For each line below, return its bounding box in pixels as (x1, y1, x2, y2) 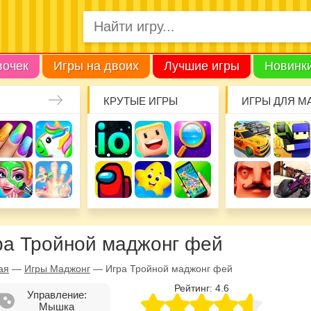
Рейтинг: (174, 282, 215, 294)
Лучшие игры (164, 58, 239, 73)
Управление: (26, 288, 87, 301)
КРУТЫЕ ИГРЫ (103, 94, 178, 107)
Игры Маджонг (24, 262, 90, 274)
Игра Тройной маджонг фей (106, 262, 233, 274)
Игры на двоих (53, 58, 139, 73)
